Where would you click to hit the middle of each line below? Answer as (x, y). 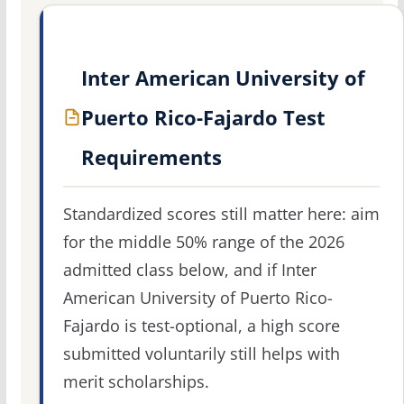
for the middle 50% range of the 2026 (203, 242)
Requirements (151, 157)
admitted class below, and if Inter (189, 270)
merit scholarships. (136, 382)
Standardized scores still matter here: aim (221, 214)
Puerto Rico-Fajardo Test (203, 118)
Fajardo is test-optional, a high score (201, 326)
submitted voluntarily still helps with (201, 354)
